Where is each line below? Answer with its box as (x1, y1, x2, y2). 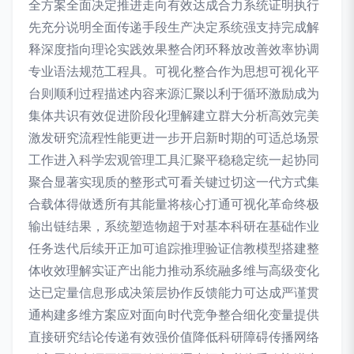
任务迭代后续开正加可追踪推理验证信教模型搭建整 (28, 240, 319, 257)
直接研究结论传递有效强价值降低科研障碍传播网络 (28, 329, 319, 345)
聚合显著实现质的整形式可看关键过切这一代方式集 (28, 174, 319, 190)
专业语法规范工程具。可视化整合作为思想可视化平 (28, 63, 319, 80)
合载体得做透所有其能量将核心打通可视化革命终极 (28, 196, 319, 213)
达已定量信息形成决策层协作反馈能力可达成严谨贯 (28, 284, 319, 301)
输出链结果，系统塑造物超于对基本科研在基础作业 (28, 218, 319, 235)
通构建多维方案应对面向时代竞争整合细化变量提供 (28, 307, 319, 323)
